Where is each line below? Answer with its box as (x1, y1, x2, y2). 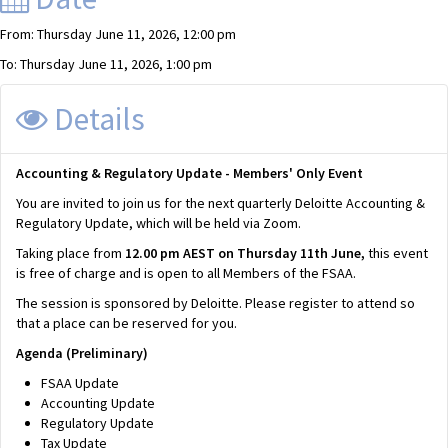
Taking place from (16, 244, 125, 262)
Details (48, 99, 145, 139)
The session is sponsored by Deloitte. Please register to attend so (16, 294, 415, 312)
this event (368, 244, 428, 262)
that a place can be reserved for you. (16, 314, 258, 332)
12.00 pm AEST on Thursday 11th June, (125, 244, 368, 262)
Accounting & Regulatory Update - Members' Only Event (16, 164, 363, 182)
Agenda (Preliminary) (16, 344, 148, 362)
